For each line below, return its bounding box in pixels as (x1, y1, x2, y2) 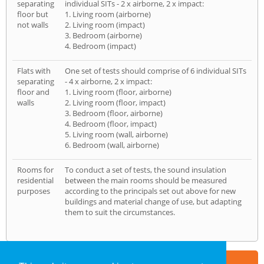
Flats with (17, 65, 51, 76)
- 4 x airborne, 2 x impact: (65, 75, 152, 87)
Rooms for (17, 164, 54, 175)
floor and (17, 86, 49, 97)
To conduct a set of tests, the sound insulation (65, 164, 226, 175)
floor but (17, 8, 48, 19)
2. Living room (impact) (65, 19, 145, 30)
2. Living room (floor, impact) (65, 97, 166, 108)
